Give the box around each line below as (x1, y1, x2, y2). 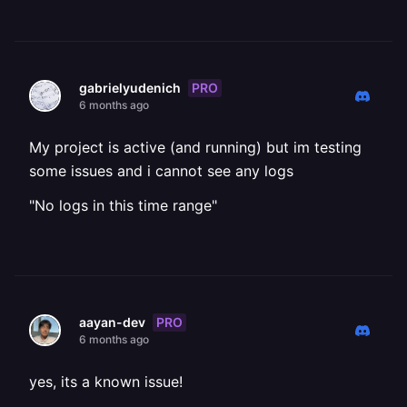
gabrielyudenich (79, 80, 181, 95)
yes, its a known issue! (29, 372, 183, 391)
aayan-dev (79, 314, 145, 330)
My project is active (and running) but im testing (29, 138, 362, 156)
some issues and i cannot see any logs (29, 162, 293, 180)
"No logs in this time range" (29, 196, 217, 214)
